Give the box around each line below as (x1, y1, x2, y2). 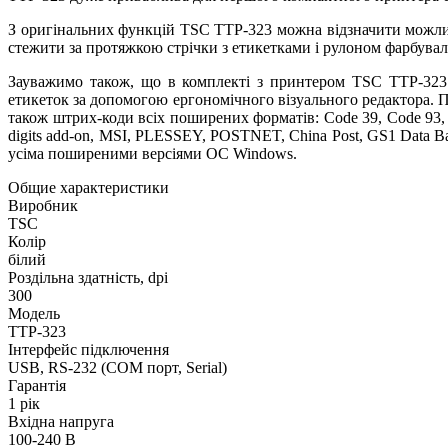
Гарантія (8, 376, 66, 394)
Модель (8, 304, 60, 322)
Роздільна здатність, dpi (8, 268, 168, 286)
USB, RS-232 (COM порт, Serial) (8, 358, 227, 376)
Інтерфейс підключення (8, 340, 169, 358)
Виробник (8, 196, 78, 214)
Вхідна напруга (8, 412, 114, 430)
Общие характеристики (8, 178, 169, 196)
